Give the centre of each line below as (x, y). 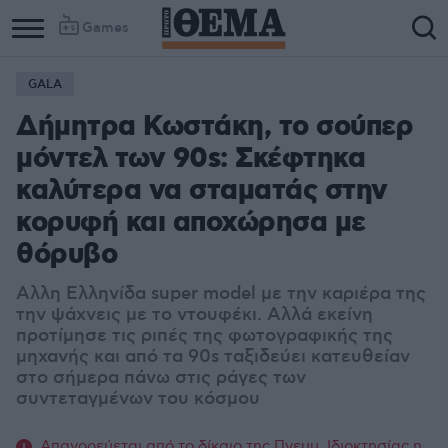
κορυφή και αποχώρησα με (191, 223)
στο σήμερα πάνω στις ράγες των (161, 378)
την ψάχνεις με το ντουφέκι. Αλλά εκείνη (194, 315)
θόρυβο (66, 255)
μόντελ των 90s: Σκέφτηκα (190, 159)
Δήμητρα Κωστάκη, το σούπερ (214, 127)
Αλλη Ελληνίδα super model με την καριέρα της (221, 294)
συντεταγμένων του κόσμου (138, 399)
